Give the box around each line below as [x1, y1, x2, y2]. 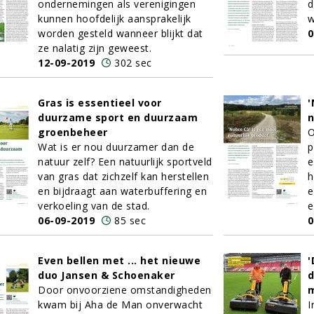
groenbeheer [38, 125, 108, 139]
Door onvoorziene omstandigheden [38, 283, 212, 296]
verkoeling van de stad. [38, 199, 150, 212]
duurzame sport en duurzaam [38, 111, 198, 124]
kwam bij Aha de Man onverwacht [38, 298, 203, 311]
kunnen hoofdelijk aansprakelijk [38, 12, 191, 25]
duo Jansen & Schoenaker [38, 268, 175, 282]
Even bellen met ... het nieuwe [38, 254, 200, 267]
